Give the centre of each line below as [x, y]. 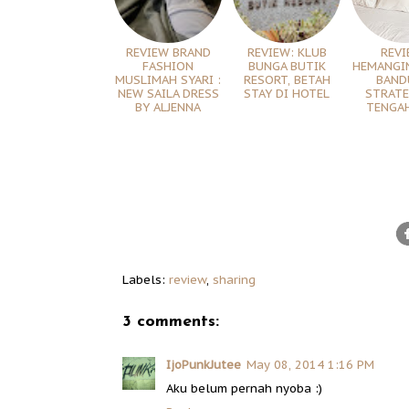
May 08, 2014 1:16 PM [310, 365]
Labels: [146, 280]
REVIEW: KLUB [287, 53]
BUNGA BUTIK [287, 67]
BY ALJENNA [168, 108]
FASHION [168, 67]
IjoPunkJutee [204, 365]
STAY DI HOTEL [287, 94]
